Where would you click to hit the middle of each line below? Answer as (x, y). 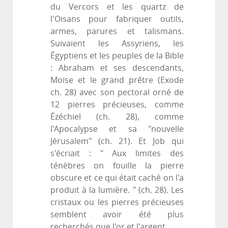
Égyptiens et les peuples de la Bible (117, 56)
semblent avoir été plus (117, 215)
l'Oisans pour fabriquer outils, (117, 19)
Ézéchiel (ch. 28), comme (117, 117)
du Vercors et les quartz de (117, 7)
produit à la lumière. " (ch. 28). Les (117, 190)
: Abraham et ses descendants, (117, 68)
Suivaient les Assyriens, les (117, 44)
